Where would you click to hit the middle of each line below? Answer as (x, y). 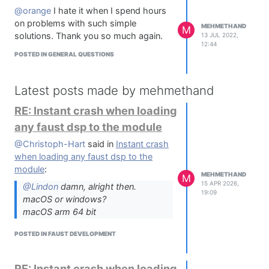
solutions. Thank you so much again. (89, 36)
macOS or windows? (65, 200)
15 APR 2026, (220, 183)
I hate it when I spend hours (109, 11)
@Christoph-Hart (50, 144)
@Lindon (41, 187)
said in (101, 144)
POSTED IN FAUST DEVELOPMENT (65, 234)
